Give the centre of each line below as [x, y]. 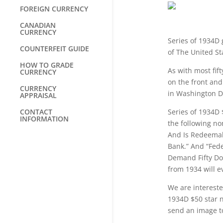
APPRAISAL [38, 95]
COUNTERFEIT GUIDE [55, 49]
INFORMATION [44, 119]
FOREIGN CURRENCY [54, 9]
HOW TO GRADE [47, 65]
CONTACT [36, 112]
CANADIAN [38, 25]
